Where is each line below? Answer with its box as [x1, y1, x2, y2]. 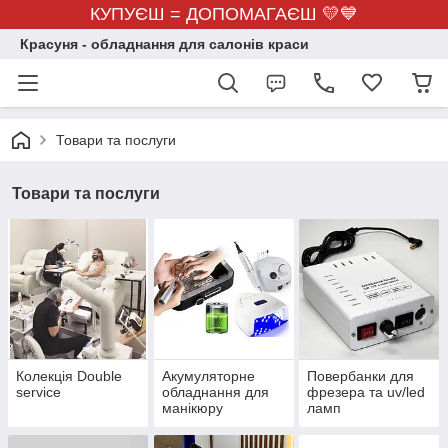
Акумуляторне [161, 368, 255, 385]
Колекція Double [16, 368, 122, 385]
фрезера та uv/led [307, 384, 426, 401]
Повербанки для [307, 368, 415, 385]
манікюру [161, 400, 223, 417]
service [16, 384, 61, 401]
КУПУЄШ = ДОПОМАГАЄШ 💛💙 [90, 4, 358, 24]
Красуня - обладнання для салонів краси [20, 36, 309, 52]
